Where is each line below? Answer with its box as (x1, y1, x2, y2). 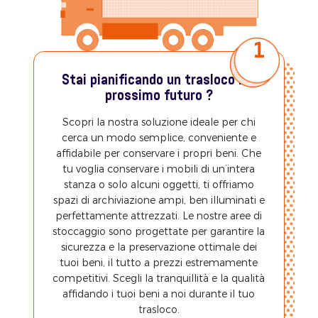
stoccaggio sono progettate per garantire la (53, 225, 265, 238)
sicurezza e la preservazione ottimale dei (60, 241, 257, 253)
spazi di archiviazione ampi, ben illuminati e (53, 194, 265, 207)
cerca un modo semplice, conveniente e (61, 131, 256, 144)
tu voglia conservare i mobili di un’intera (62, 163, 256, 175)
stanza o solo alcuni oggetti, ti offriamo (63, 178, 254, 191)
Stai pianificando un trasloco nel (61, 74, 256, 88)
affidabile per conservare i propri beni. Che (56, 147, 262, 160)
